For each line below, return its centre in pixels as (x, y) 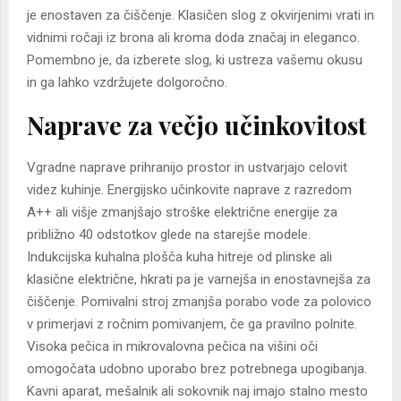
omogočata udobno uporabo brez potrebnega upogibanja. (197, 369)
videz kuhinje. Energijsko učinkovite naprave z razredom (189, 190)
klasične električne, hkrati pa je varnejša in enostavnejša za (199, 280)
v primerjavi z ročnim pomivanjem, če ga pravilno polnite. (192, 324)
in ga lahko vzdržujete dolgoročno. (127, 83)
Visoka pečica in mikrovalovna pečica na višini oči (172, 347)
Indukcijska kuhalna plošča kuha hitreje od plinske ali (179, 257)
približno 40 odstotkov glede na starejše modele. (169, 235)
